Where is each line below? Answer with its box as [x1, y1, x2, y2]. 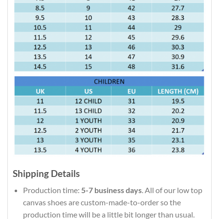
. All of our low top [141, 185, 202, 195]
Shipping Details [13, 167, 80, 179]
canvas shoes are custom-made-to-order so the [22, 197, 181, 207]
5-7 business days [81, 185, 142, 195]
